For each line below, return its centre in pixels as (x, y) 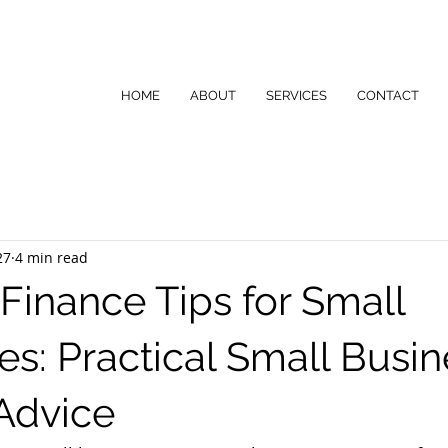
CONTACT (388, 95)
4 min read (51, 257)
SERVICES (296, 95)
